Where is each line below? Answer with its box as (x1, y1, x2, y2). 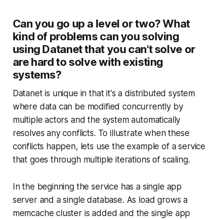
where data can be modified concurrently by (12, 102, 183, 111)
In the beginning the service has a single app (12, 182, 182, 192)
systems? (12, 68, 61, 81)
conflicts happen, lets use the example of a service (12, 141, 206, 151)
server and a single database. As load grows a (12, 195, 188, 205)
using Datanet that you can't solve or (12, 43, 195, 55)
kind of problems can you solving (12, 30, 179, 43)
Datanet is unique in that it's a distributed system (12, 88, 195, 98)
